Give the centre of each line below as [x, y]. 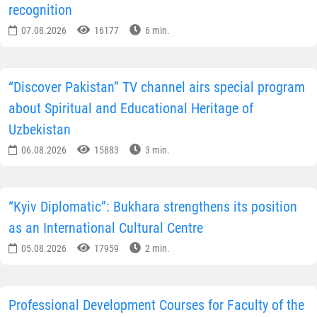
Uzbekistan [40, 130]
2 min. [156, 249]
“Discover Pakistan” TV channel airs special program [157, 87]
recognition [40, 10]
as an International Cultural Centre [106, 228]
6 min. [156, 31]
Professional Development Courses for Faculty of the [156, 305]
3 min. [156, 150]
